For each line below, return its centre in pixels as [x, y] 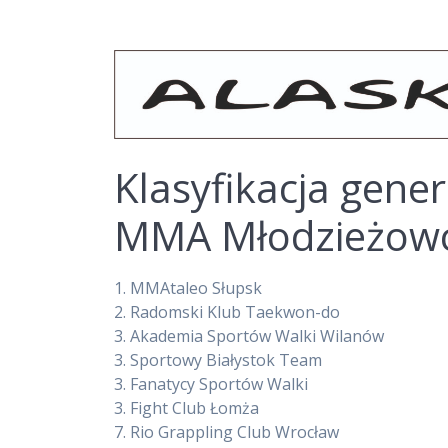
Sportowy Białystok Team [226, 360]
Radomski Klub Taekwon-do [235, 312]
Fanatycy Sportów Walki [219, 384]
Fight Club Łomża [195, 408]
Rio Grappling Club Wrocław [235, 432]
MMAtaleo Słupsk [196, 288]
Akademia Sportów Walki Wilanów [257, 336]
